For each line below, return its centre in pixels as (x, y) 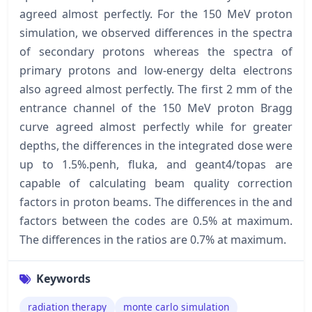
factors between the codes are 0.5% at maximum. (156, 221)
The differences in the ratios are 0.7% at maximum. (153, 240)
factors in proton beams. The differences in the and (156, 202)
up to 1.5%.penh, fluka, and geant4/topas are (156, 165)
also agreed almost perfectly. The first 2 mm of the (156, 89)
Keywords (63, 279)
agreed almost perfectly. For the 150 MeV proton (156, 14)
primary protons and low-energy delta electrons (156, 71)
